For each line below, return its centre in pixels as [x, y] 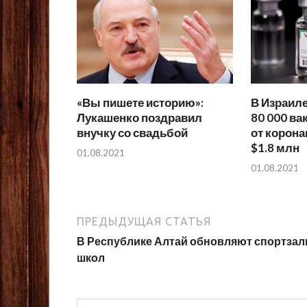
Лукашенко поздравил [139, 118]
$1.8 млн [275, 148]
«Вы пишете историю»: [140, 103]
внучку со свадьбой [132, 133]
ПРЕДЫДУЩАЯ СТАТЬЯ [144, 221]
